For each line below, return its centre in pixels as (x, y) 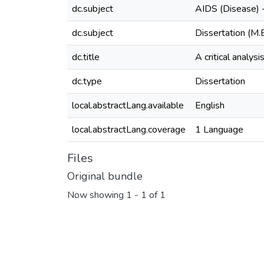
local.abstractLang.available (128, 105)
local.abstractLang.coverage (129, 130)
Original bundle (105, 176)
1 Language (219, 130)
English (210, 105)
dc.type (87, 81)
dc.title (86, 57)
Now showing (97, 195)
